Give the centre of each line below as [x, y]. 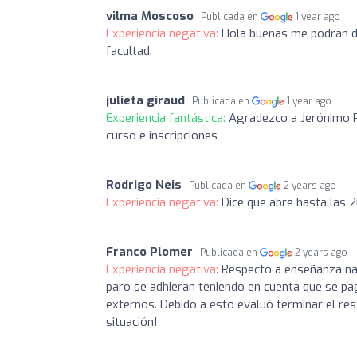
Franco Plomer [149, 252]
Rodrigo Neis [144, 185]
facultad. [129, 51]
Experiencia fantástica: [167, 118]
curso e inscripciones [162, 135]
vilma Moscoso [150, 16]
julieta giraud [145, 100]
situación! [132, 322]
